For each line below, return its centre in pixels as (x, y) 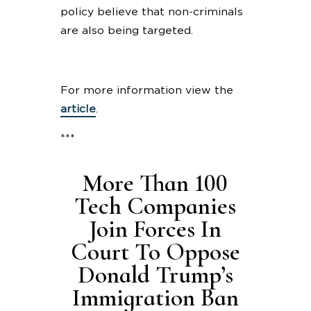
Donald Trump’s (155, 275)
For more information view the (146, 90)
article (78, 109)
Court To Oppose (155, 252)
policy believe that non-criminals (151, 12)
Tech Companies (155, 207)
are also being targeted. (126, 31)
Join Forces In (155, 229)
